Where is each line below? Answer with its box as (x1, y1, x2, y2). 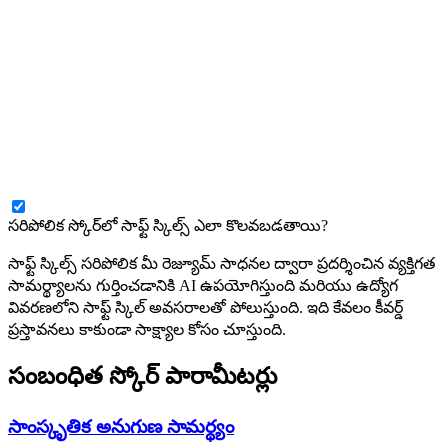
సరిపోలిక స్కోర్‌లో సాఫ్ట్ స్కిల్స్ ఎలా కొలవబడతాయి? (8, 217, 328, 235)
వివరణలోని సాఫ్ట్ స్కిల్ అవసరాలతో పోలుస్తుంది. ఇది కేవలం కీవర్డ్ (8, 299, 403, 317)
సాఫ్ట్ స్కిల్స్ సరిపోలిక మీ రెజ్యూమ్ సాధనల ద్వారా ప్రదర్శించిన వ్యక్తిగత (8, 255, 435, 273)
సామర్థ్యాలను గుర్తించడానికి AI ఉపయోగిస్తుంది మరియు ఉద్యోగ (8, 277, 398, 295)
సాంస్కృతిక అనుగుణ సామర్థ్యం (8, 416, 234, 438)
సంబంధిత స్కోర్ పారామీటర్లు (8, 363, 277, 390)
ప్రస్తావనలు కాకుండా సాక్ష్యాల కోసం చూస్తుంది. (8, 321, 286, 339)
